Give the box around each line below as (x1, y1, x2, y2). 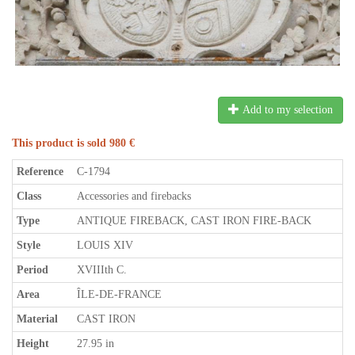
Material (17, 312, 58, 325)
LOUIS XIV (77, 239, 133, 251)
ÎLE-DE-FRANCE (77, 288, 162, 300)
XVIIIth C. (77, 263, 127, 276)
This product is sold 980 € (12, 136, 135, 149)
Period (17, 263, 48, 276)
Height (17, 337, 49, 349)
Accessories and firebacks (77, 189, 191, 202)
